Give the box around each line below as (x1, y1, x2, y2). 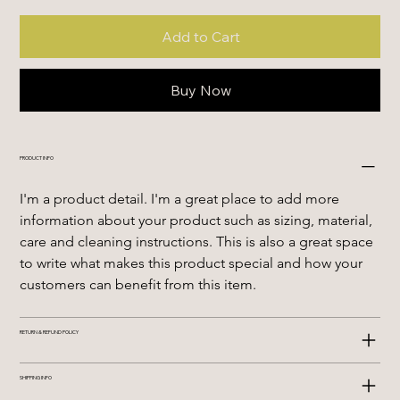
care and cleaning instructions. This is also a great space (20, 233, 378, 251)
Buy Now (171, 81, 231, 100)
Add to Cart (162, 28, 240, 46)
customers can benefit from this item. (20, 276, 257, 294)
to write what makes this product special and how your (20, 254, 367, 272)
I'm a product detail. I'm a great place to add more (20, 190, 344, 208)
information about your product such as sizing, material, (20, 212, 377, 229)
